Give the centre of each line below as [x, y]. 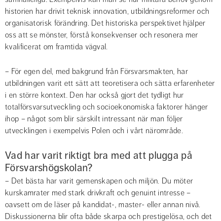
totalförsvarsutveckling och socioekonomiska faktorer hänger [107, 107]
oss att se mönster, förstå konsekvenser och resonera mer [102, 35]
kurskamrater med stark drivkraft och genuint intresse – [98, 193]
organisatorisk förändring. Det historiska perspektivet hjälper [105, 23]
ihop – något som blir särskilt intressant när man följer [94, 119]
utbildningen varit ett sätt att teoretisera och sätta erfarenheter [110, 84]
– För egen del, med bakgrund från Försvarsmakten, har [96, 72]
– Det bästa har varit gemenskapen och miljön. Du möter [99, 181]
